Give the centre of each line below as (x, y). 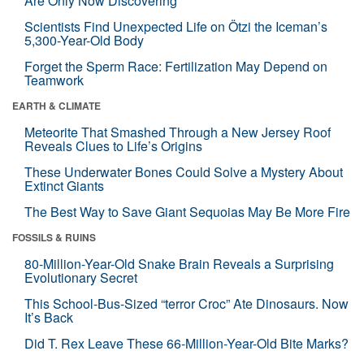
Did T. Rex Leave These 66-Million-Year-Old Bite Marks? (186, 343)
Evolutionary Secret (81, 277)
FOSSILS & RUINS (54, 237)
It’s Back (49, 317)
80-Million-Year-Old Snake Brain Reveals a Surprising (179, 263)
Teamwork (54, 80)
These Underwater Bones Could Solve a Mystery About (184, 171)
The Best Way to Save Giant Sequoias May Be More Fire (187, 211)
